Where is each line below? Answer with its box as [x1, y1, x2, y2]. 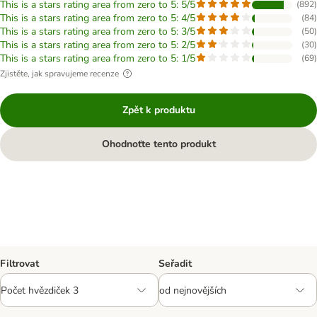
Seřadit [158, 257, 192, 270]
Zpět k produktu [122, 103, 195, 117]
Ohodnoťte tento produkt [101, 137, 216, 151]
